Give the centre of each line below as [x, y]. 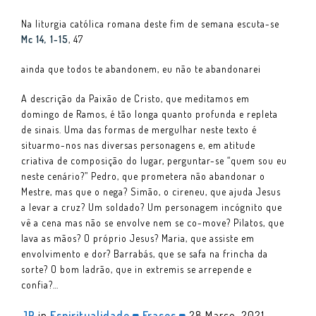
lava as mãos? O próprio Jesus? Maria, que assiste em [138, 238]
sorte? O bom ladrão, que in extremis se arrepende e [136, 269]
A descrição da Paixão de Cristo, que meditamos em [135, 98]
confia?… [40, 284]
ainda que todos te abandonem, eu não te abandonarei [141, 68]
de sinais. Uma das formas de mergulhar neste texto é [139, 129]
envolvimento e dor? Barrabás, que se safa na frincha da [145, 253]
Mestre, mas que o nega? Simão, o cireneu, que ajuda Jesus [151, 191]
